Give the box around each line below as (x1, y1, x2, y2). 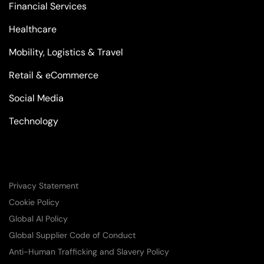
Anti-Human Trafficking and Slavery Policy (9, 246, 169, 257)
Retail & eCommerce (9, 69, 98, 81)
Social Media (9, 92, 64, 104)
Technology (9, 115, 58, 127)
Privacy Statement (9, 180, 78, 191)
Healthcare (9, 23, 57, 35)
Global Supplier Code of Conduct (9, 230, 136, 240)
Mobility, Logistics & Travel (9, 46, 123, 58)
